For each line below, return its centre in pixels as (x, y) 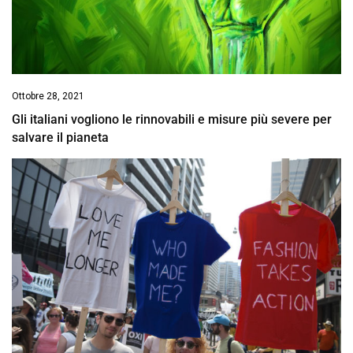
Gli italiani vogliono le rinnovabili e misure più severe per (172, 119)
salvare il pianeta (60, 137)
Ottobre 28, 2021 (48, 96)
